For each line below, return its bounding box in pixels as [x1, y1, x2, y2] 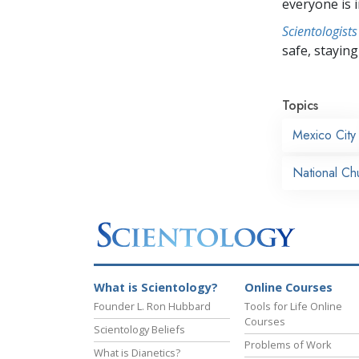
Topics [282, 95, 318, 115]
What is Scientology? [94, 280, 218, 296]
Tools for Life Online [244, 299, 342, 314]
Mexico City [292, 125, 356, 144]
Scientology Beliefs [94, 322, 185, 337]
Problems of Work [244, 337, 332, 353]
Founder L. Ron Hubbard [94, 299, 211, 314]
